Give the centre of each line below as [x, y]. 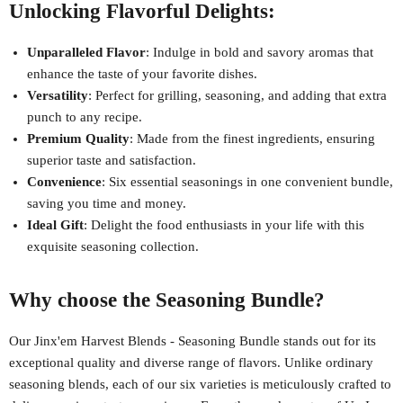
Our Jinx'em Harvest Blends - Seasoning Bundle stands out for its [193, 340]
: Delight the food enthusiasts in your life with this [224, 224]
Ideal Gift [55, 224]
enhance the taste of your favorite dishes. [142, 73]
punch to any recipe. [85, 116]
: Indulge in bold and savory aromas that [260, 52]
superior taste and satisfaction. [112, 160]
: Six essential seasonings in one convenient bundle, [247, 181]
